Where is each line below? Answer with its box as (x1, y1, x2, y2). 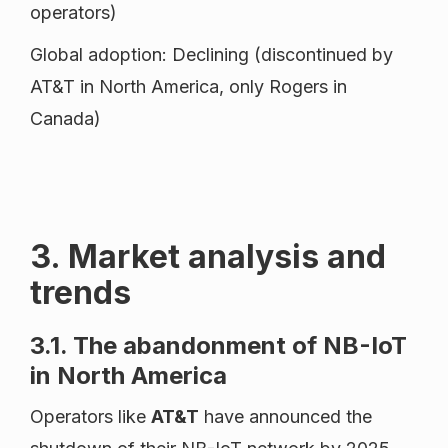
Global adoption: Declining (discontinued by (30, 44, 393, 66)
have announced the (199, 406, 372, 428)
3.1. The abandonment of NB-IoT (30, 331, 407, 361)
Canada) (30, 108, 101, 130)
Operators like (30, 406, 151, 428)
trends (30, 273, 131, 313)
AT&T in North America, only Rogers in (30, 76, 347, 98)
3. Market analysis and (30, 237, 386, 277)
